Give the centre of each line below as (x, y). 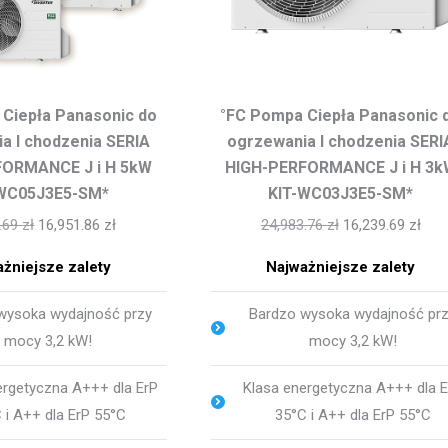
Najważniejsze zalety (341, 266)
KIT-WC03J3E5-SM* (341, 193)
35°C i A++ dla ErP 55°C (352, 414)
